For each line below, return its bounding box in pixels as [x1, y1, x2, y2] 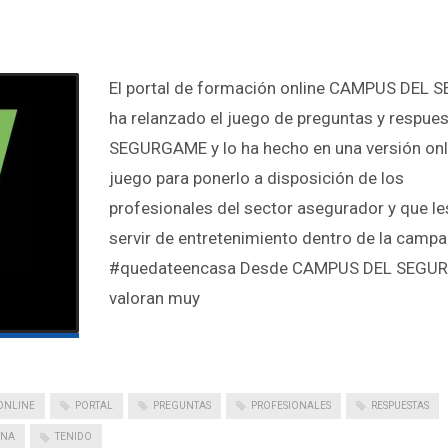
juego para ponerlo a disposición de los [109, 168, 404, 188]
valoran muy [109, 288, 200, 308]
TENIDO [55, 431, 92, 443]
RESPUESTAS [371, 400, 429, 411]
